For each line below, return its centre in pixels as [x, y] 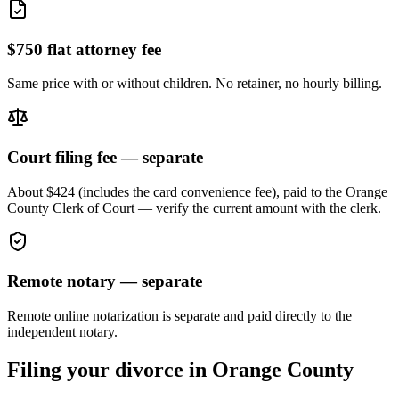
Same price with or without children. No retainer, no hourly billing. [195, 84]
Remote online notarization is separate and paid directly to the [179, 316]
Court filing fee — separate [105, 157]
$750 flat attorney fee [84, 49]
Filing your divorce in [110, 370]
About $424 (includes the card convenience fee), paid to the [176, 191]
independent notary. [62, 332]
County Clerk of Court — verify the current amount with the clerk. [194, 208]
